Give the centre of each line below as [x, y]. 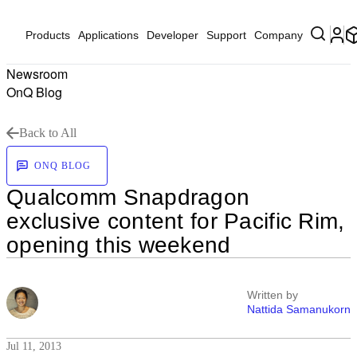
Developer [173, 35]
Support [226, 35]
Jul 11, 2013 [34, 346]
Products [48, 35]
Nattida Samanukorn [299, 309]
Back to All [48, 133]
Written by [273, 295]
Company [279, 35]
